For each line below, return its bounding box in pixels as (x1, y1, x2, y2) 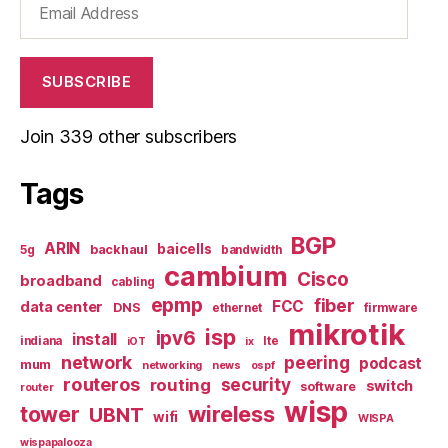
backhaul (89, 241, 148, 257)
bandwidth (221, 242, 282, 257)
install (71, 329, 117, 349)
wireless (187, 400, 275, 427)
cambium (164, 259, 288, 293)
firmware (364, 300, 419, 315)
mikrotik (288, 316, 405, 352)
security (220, 373, 291, 395)
